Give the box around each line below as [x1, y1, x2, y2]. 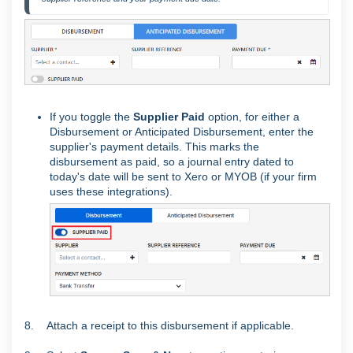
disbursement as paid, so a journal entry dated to [50, 155, 294, 169]
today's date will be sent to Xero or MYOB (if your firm [50, 170, 317, 184]
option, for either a [208, 110, 299, 124]
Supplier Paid [133, 110, 208, 124]
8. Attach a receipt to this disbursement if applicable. [24, 319, 294, 333]
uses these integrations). [50, 185, 173, 199]
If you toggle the [50, 110, 133, 124]
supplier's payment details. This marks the [50, 140, 259, 154]
